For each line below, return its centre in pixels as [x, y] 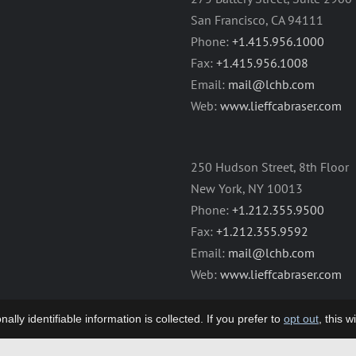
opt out [301, 319]
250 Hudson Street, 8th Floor [270, 167]
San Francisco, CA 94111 [257, 20]
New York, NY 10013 [247, 189]
